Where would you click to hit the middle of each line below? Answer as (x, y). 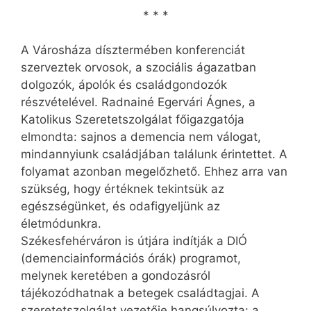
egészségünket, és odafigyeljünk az (120, 207)
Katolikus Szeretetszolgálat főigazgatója (133, 120)
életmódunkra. (61, 224)
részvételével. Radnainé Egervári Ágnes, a (138, 102)
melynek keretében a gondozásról (116, 276)
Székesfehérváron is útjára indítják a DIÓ (134, 241)
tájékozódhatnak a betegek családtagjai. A (140, 293)
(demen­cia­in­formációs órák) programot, (131, 259)
